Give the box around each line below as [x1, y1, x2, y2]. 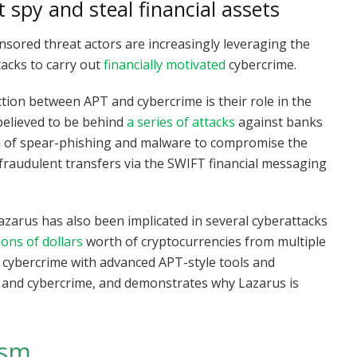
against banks [235, 112, 323, 131]
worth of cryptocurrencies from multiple [83, 232, 326, 250]
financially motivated [104, 55, 226, 73]
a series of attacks [127, 112, 235, 131]
